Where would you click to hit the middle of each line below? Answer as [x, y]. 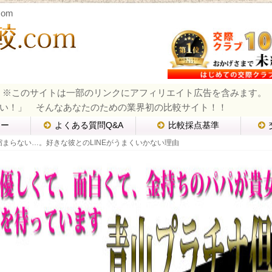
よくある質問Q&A [89, 126]
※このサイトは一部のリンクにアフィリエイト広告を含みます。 [134, 93]
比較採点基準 [194, 126]
